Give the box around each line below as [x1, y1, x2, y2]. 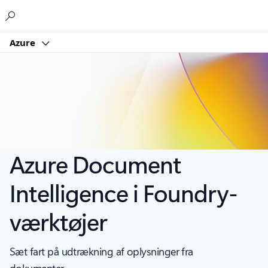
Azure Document [10, 148, 181, 180]
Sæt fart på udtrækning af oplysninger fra [10, 244, 193, 259]
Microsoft [101, 7, 141, 19]
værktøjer [10, 205, 107, 237]
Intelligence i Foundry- [10, 176, 237, 209]
